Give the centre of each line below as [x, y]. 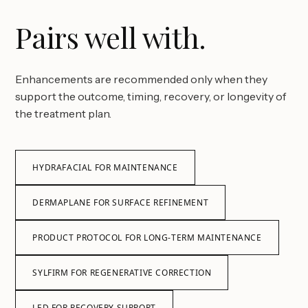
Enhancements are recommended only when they [142, 79]
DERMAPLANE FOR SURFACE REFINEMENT [121, 202]
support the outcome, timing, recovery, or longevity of [151, 96]
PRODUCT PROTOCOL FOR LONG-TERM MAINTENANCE [147, 238]
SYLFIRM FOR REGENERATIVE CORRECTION [122, 273]
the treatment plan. [64, 113]
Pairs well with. [111, 37]
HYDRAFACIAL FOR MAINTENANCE [105, 167]
